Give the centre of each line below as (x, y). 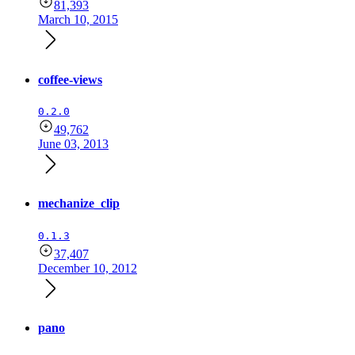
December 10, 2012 (88, 268)
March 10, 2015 (78, 20)
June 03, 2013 (73, 144)
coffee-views (70, 79)
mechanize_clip (79, 204)
